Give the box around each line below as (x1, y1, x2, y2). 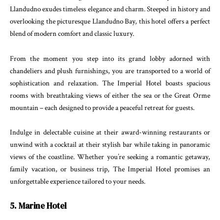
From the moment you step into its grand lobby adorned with (10, 54, 210, 63)
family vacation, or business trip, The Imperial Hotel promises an (10, 165, 210, 174)
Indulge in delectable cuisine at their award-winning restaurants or (10, 128, 210, 137)
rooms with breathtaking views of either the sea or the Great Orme (10, 90, 210, 100)
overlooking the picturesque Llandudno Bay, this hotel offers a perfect (10, 17, 210, 27)
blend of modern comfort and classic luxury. (10, 29, 134, 39)
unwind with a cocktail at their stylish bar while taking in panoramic (10, 140, 210, 150)
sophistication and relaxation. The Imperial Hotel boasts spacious (10, 78, 210, 88)
